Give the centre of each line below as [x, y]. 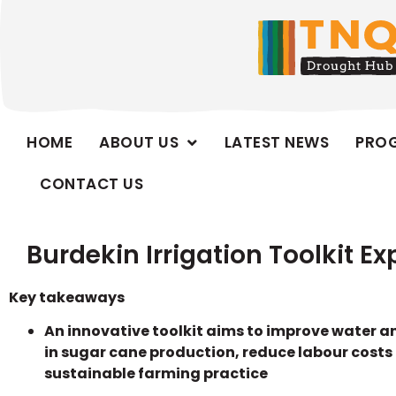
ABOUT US [139, 143]
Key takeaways [67, 298]
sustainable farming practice [156, 374]
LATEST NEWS [276, 143]
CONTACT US [91, 184]
